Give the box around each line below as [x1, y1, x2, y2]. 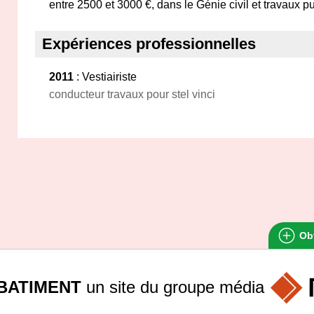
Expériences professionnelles [42, 35, 256, 53]
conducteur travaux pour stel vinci [49, 88, 215, 100]
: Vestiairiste [74, 71, 137, 83]
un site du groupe [81, 277, 219, 296]
